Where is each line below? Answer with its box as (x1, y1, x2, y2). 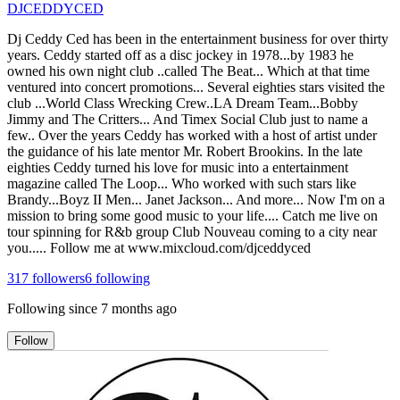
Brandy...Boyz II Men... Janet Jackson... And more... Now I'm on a (7, 191, 385, 207)
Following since (7, 300, 97, 316)
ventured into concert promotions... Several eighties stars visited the (7, 79, 385, 95)
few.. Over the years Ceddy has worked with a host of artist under (7, 127, 377, 143)
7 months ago (101, 300, 177, 316)
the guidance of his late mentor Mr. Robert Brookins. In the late (7, 143, 362, 159)
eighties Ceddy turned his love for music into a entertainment (7, 159, 348, 175)
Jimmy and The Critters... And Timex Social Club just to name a (7, 111, 368, 127)
